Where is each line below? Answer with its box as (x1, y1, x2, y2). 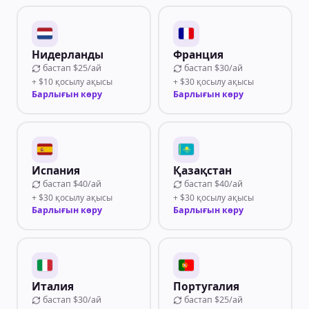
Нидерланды (31, 48, 103, 61)
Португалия (172, 279, 239, 293)
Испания (31, 163, 80, 177)
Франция (172, 48, 223, 61)
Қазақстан (172, 163, 232, 177)
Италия (31, 279, 74, 293)
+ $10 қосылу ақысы (31, 75, 112, 88)
